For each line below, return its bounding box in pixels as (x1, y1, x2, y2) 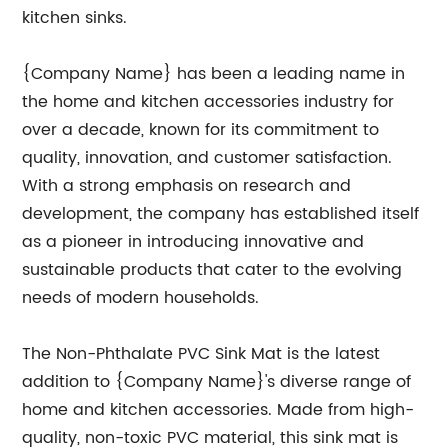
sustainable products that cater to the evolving (22, 256, 403, 283)
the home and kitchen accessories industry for (22, 88, 395, 115)
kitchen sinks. (22, 4, 128, 31)
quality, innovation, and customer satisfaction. (22, 144, 393, 171)
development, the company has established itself (22, 200, 420, 227)
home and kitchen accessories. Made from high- (22, 396, 415, 423)
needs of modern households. (22, 284, 260, 311)
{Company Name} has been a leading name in (22, 60, 406, 87)
